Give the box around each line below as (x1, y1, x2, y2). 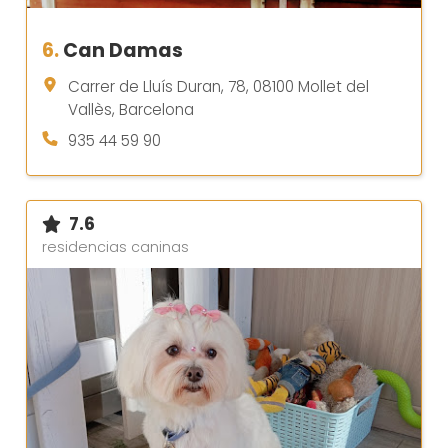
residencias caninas (42, 236, 189, 257)
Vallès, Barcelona (68, 98, 194, 120)
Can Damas (63, 36, 183, 64)
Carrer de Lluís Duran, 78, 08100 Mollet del (68, 75, 369, 97)
